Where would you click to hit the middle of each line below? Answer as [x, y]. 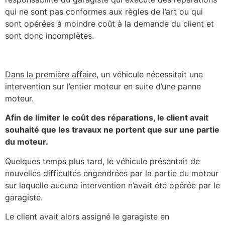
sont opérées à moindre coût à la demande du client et [109, 24]
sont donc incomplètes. [49, 36]
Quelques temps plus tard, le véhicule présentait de [102, 161]
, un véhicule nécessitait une [150, 74]
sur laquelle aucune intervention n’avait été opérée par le [113, 185]
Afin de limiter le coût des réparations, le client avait [107, 118]
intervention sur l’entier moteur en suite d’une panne [103, 86]
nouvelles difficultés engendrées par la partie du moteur [112, 173]
